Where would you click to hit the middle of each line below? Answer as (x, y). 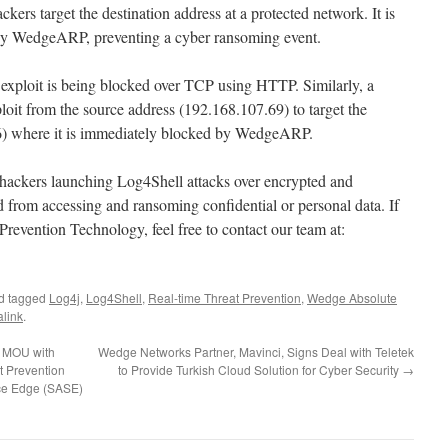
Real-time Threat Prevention (224, 297)
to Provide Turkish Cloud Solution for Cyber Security (260, 369)
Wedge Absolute (352, 297)
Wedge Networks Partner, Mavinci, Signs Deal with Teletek (256, 351)
